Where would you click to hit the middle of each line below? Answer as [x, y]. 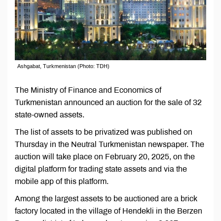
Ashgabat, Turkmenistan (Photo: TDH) [63, 66]
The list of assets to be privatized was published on [104, 132]
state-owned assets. [50, 115]
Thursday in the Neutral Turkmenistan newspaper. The [110, 145]
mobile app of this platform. [62, 182]
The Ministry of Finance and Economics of [88, 90]
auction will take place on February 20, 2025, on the [105, 157]
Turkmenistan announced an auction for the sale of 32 [108, 103]
